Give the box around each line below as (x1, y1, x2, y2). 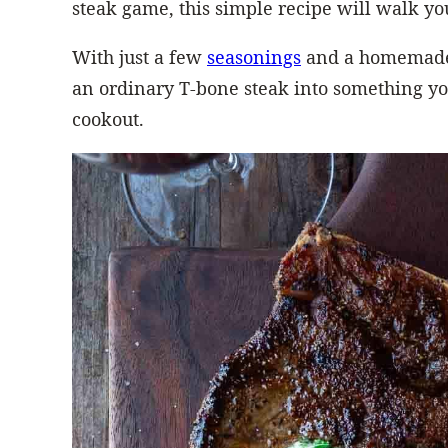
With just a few (72, 44, 207, 69)
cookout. (72, 106, 144, 131)
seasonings (207, 44, 301, 69)
